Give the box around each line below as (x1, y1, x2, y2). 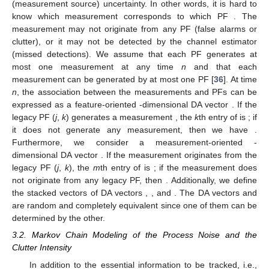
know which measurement (12, 11, 124, 22)
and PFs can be (195, 87, 257, 97)
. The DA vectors (174, 188, 243, 198)
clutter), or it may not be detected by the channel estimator (12, 37, 257, 47)
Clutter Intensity (12, 243, 71, 253)
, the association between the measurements (17, 87, 195, 97)
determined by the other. (12, 213, 105, 223)
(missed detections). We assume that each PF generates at (12, 49, 257, 59)
